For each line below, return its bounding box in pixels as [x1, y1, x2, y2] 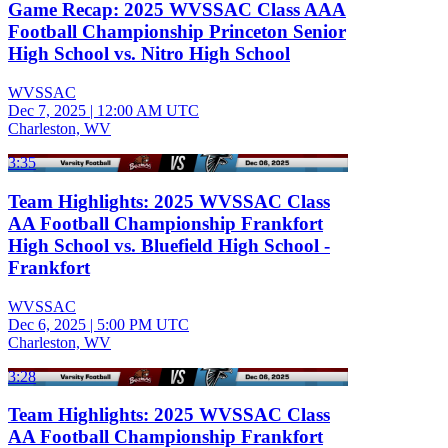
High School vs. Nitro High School [8, 43, 290, 65]
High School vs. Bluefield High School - [8, 234, 330, 256]
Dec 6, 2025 [8, 315, 86, 333]
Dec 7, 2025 [8, 102, 86, 120]
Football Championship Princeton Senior [8, 21, 346, 43]
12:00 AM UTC [97, 102, 199, 120]
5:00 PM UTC [97, 315, 189, 333]
